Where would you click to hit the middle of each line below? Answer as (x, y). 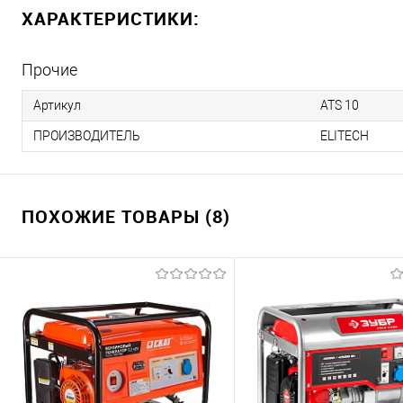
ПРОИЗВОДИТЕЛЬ (87, 136)
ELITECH (345, 136)
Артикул (57, 105)
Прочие (49, 70)
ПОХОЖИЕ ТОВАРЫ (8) (126, 216)
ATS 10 (340, 105)
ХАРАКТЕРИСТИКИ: (111, 18)
